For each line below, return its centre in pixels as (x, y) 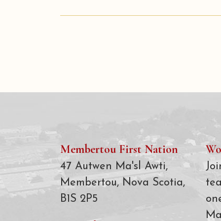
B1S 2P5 (79, 199)
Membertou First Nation (119, 149)
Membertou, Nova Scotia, (123, 183)
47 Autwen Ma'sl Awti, (114, 167)
